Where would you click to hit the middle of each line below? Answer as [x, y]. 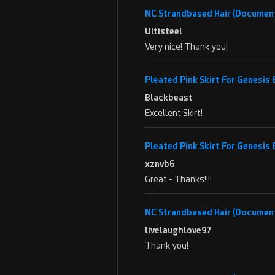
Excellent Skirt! [174, 113]
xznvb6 [160, 164]
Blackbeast [169, 98]
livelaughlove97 [178, 230]
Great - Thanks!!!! [178, 179]
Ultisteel [164, 31]
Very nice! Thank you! [186, 47]
